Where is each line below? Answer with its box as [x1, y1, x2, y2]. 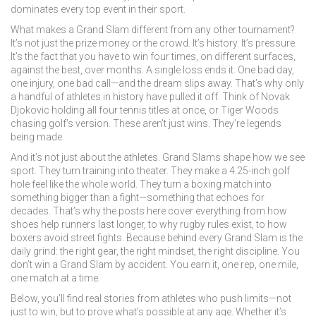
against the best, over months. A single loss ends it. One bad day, [11, 64, 294, 75]
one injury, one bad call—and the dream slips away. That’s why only [11, 78, 304, 89]
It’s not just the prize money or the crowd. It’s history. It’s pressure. [11, 37, 297, 49]
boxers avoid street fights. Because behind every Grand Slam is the [11, 232, 303, 243]
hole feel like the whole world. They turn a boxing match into [11, 178, 272, 190]
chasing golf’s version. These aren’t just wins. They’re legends [11, 118, 281, 129]
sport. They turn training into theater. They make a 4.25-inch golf [11, 165, 290, 176]
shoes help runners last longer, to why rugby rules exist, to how [11, 219, 287, 230]
